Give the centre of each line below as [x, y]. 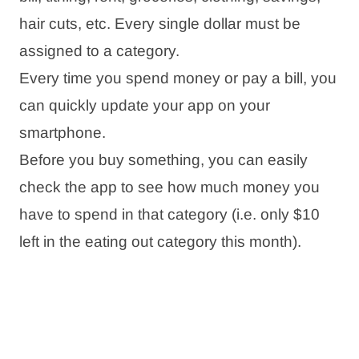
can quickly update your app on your [145, 105]
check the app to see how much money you [169, 187]
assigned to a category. [99, 50]
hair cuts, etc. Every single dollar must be [160, 23]
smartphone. [63, 132]
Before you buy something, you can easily [163, 159]
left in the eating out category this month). [160, 241]
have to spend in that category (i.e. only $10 [169, 214]
